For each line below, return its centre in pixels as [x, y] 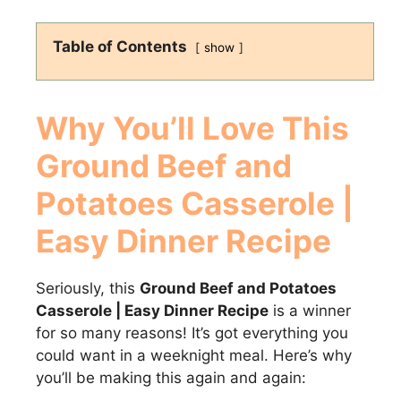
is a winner [310, 310]
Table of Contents [120, 46]
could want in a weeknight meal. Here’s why [194, 355]
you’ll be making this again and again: [171, 377]
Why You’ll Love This [192, 128]
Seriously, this [88, 288]
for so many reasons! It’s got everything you [192, 333]
